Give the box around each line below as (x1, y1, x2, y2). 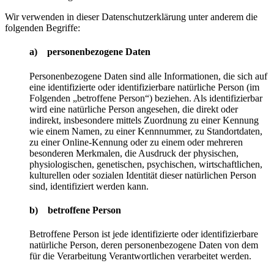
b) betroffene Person (29, 204, 121, 215)
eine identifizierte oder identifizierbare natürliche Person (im (29, 81, 259, 92)
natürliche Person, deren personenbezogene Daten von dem (29, 240, 258, 251)
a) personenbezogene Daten (29, 46, 150, 57)
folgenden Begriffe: (5, 23, 80, 34)
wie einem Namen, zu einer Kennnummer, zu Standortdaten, (29, 125, 262, 136)
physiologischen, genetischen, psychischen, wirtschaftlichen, (29, 158, 262, 169)
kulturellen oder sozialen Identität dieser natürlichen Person (29, 169, 256, 180)
